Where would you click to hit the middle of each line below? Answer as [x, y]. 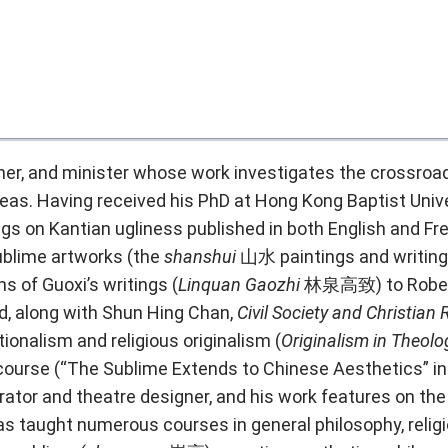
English [359, 228]
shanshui [202, 256]
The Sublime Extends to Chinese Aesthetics [245, 368]
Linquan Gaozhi [239, 284]
